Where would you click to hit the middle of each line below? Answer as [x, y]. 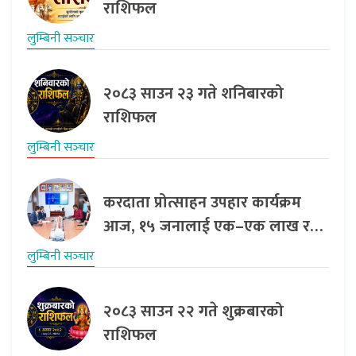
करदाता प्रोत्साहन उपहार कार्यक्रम [202, 203]
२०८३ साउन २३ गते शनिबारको [193, 94]
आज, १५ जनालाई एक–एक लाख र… [213, 227]
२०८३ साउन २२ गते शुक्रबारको [193, 312]
